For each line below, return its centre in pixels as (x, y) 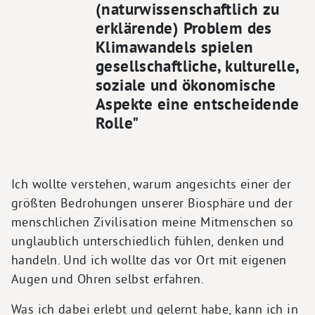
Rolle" (117, 123)
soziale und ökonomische (186, 85)
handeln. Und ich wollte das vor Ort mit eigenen (149, 259)
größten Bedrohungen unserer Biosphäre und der (152, 202)
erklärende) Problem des (184, 28)
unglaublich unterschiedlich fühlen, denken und (148, 240)
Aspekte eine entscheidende (197, 104)
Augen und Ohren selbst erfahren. (108, 278)
